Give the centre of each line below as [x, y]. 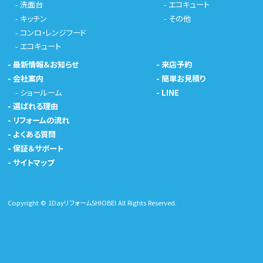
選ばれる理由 [36, 106]
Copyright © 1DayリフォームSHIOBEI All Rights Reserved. [92, 203]
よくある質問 [35, 134]
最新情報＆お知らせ [46, 64]
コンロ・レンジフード [53, 32]
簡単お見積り [184, 78]
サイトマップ [34, 162]
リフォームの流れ [41, 120]
